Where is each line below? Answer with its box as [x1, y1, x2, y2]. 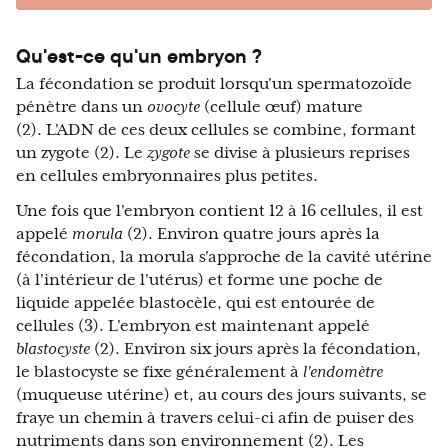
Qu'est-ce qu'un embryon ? [16, 42, 262, 70]
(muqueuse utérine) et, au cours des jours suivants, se [16, 386, 427, 405]
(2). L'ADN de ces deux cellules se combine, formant [16, 121, 416, 140]
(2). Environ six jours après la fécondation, [90, 340, 421, 359]
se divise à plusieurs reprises [190, 144, 410, 163]
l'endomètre [303, 363, 383, 382]
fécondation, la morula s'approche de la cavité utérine [16, 248, 432, 267]
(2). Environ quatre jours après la [123, 225, 380, 244]
